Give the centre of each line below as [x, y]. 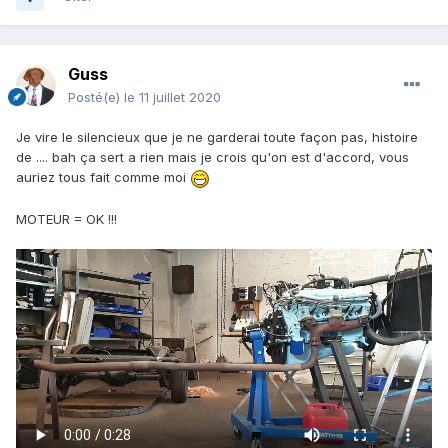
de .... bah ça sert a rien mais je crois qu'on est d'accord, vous [212, 157]
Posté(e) [96, 97]
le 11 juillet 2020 [172, 97]
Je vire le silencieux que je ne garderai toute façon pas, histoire [217, 137]
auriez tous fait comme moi [103, 177]
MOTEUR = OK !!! [68, 218]
